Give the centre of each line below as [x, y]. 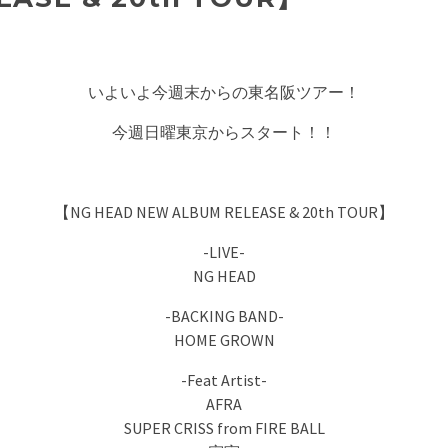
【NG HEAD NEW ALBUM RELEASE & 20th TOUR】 [224, 211]
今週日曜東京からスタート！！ [224, 131]
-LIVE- [224, 251]
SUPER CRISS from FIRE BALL [224, 427]
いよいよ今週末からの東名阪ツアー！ [224, 91]
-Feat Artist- [224, 379]
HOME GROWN [224, 339]
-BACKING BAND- [224, 315]
